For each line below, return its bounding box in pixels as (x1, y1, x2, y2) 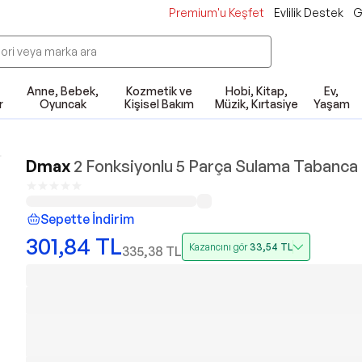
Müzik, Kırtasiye (214, 97, 298, 111)
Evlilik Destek (274, 6, 343, 19)
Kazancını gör (189, 240, 250, 253)
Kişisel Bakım (124, 97, 195, 111)
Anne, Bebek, (27, 84, 99, 98)
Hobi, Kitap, (225, 84, 288, 98)
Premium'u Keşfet (169, 6, 264, 19)
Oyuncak (39, 97, 86, 111)
